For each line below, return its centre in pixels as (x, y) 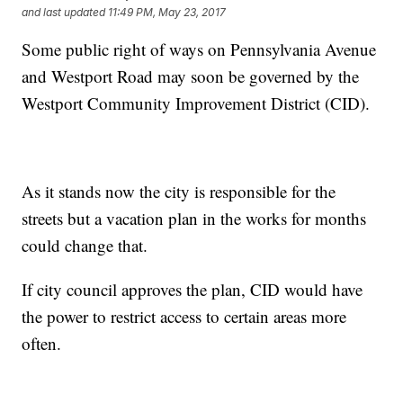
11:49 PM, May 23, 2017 (167, 12)
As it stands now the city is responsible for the (179, 192)
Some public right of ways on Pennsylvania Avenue (199, 49)
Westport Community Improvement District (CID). (196, 103)
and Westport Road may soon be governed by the (191, 76)
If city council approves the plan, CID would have (193, 290)
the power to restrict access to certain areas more (184, 317)
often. (42, 344)
